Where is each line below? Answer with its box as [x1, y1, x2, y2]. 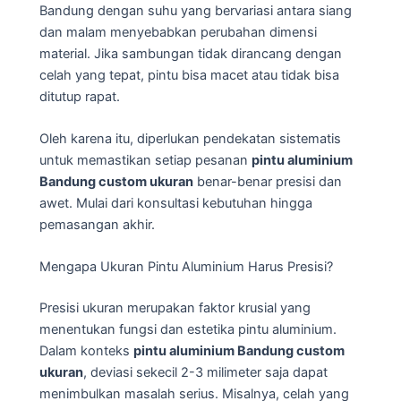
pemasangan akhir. [39, 217, 155, 234]
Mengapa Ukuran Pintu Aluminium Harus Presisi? [39, 259, 333, 276]
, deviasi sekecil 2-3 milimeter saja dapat [83, 364, 328, 381]
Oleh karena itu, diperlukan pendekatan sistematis [39, 131, 341, 148]
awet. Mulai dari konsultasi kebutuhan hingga [39, 195, 312, 212]
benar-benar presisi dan [193, 174, 342, 191]
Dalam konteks [39, 343, 133, 360]
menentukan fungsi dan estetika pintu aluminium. [39, 321, 337, 338]
